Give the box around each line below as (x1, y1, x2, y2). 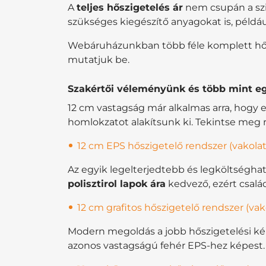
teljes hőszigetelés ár (77, 1, 183, 13)
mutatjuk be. (68, 53, 129, 65)
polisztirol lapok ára (68, 178, 166, 189)
